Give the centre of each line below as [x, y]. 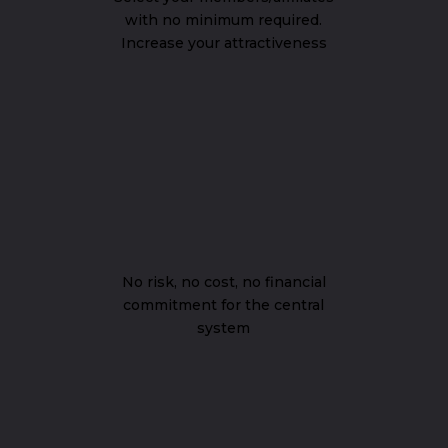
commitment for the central [224, 305]
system [224, 328]
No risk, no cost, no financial [223, 282]
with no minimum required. [224, 20]
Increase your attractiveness [223, 43]
